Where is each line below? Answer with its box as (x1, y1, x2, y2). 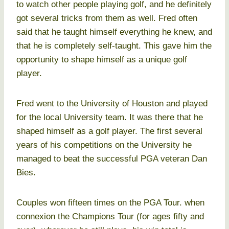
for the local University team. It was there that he (16, 112, 203, 123)
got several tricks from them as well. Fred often (16, 13, 197, 24)
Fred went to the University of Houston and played (16, 99, 208, 109)
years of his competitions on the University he (16, 140, 192, 150)
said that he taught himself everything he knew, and (16, 27, 212, 37)
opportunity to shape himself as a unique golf (16, 55, 187, 65)
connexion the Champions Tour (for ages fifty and (16, 212, 204, 222)
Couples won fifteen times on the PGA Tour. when (16, 198, 204, 208)
